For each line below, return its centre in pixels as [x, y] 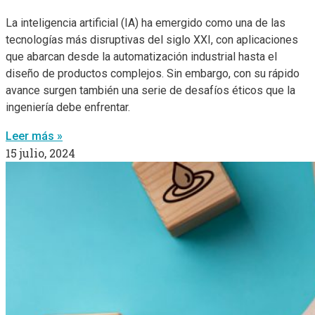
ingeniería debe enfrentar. [68, 107]
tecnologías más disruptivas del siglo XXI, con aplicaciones [152, 39]
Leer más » [34, 136]
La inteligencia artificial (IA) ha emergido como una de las [146, 22]
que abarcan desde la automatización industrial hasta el [141, 56]
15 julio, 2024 [40, 153]
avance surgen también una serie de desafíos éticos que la [150, 90]
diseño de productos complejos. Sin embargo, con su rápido [153, 73]
